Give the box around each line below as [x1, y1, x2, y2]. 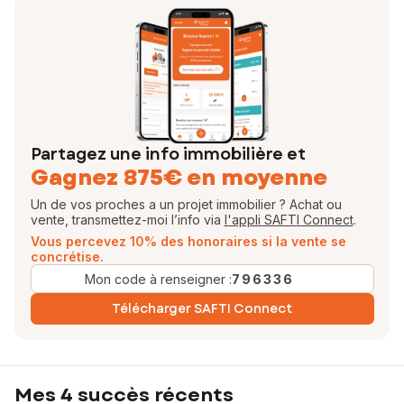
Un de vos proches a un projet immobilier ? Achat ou [30, 197, 342, 212]
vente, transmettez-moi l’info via [30, 212, 225, 227]
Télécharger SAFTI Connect [112, 298, 292, 317]
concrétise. [30, 249, 104, 264]
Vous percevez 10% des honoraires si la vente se [30, 234, 346, 249]
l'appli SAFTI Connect [224, 212, 353, 227]
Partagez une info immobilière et [30, 142, 306, 166]
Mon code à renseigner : [85, 271, 232, 287]
